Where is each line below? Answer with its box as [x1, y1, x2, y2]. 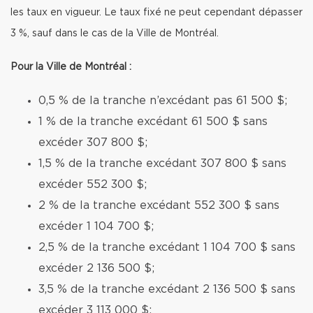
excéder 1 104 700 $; [38, 221, 154, 232]
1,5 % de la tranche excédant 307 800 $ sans [38, 158, 286, 169]
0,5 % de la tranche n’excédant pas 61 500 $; [38, 95, 287, 106]
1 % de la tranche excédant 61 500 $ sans [38, 116, 268, 127]
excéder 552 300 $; [38, 179, 147, 190]
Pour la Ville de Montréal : [10, 62, 131, 72]
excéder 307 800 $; [38, 137, 147, 148]
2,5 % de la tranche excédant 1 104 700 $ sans [38, 242, 296, 253]
